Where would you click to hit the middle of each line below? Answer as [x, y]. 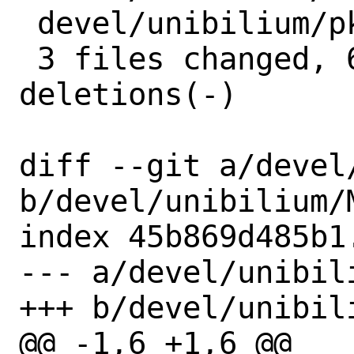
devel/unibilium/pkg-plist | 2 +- [28, 23]
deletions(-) [128, 94]
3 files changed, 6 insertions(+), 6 [28, 58]
